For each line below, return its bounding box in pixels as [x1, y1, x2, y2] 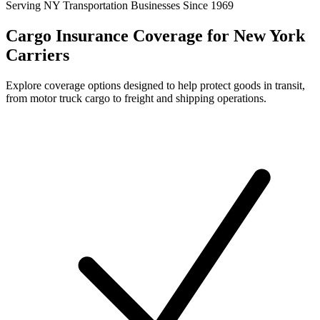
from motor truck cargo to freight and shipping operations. [6, 92, 266, 104]
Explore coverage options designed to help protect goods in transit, [6, 79, 305, 91]
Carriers [6, 46, 69, 65]
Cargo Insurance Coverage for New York [6, 26, 305, 46]
